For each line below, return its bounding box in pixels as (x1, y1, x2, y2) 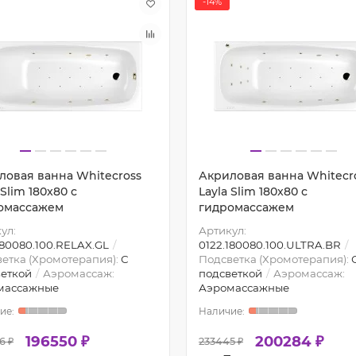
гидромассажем (199, 199, 294, 215)
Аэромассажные (199, 281, 289, 294)
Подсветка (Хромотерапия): (199, 252, 351, 265)
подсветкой (199, 266, 262, 280)
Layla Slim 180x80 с (199, 184, 308, 199)
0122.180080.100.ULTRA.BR (199, 238, 341, 251)
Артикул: (199, 223, 246, 237)
